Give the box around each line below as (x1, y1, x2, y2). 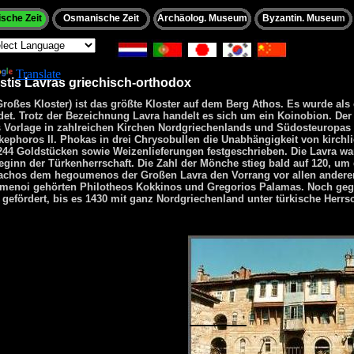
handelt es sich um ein (160, 109, 277, 122)
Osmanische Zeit (63, 12, 139, 24)
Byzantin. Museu (262, 12, 337, 24)
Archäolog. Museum (157, 12, 247, 24)
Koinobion (277, 109, 329, 122)
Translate (16, 67, 61, 81)
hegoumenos (54, 168, 119, 181)
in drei (96, 133, 134, 145)
